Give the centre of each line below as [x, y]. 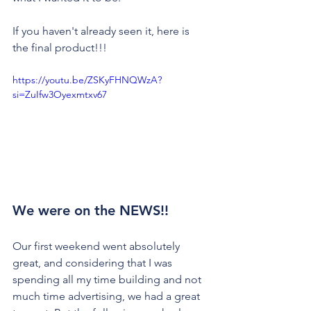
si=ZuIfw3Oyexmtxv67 [60, 95]
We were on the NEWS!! [91, 211]
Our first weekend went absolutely [98, 246]
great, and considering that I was [94, 263]
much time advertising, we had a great [108, 296]
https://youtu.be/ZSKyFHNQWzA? [87, 80]
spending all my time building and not [108, 280]
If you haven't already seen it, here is [102, 31]
